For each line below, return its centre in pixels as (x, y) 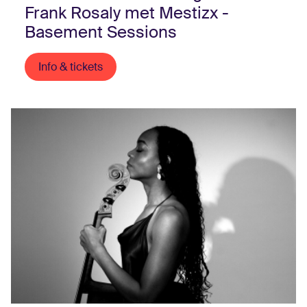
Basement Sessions (101, 32)
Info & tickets (71, 67)
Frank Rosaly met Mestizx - (127, 13)
